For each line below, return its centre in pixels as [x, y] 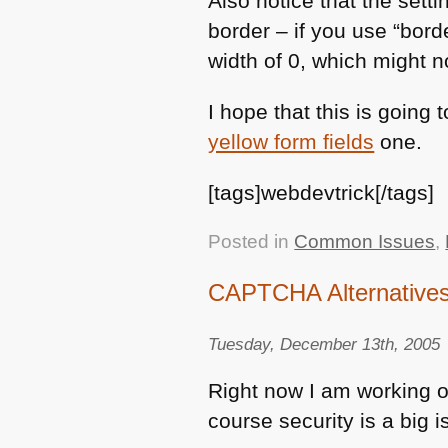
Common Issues [365, 242]
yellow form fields [291, 141]
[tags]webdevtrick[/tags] [321, 192]
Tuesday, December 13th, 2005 [324, 344]
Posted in [251, 242]
